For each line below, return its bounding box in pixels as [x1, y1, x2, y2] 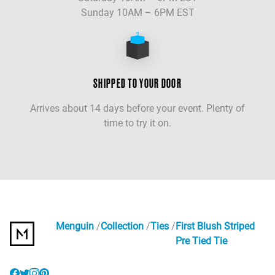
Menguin [55, 220, 94, 233]
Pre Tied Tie [175, 235, 227, 247]
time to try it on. [104, 117, 171, 130]
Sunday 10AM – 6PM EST [80, 7, 195, 19]
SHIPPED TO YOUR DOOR [93, 76, 182, 91]
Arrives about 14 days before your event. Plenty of [30, 103, 245, 115]
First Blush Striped [175, 220, 255, 233]
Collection [100, 220, 144, 233]
